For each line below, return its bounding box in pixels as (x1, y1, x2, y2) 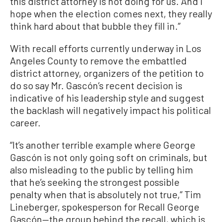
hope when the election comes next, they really (10, 7, 212, 19)
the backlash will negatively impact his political (10, 104, 211, 116)
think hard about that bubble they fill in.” (10, 19, 180, 32)
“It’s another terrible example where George (10, 138, 195, 151)
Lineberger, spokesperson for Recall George (10, 200, 199, 213)
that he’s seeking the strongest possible (10, 175, 179, 188)
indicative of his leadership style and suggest (10, 91, 204, 104)
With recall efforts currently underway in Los (10, 42, 201, 54)
